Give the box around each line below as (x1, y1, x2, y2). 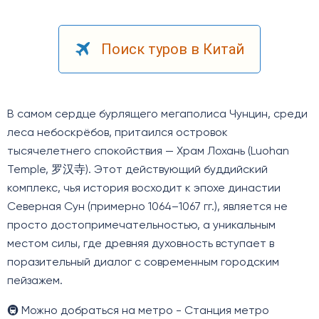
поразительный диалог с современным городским (7, 257, 279, 269)
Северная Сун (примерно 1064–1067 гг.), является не (7, 202, 288, 214)
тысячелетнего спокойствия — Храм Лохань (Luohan (7, 146, 289, 158)
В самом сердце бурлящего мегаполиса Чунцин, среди (7, 109, 308, 121)
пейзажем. (7, 276, 63, 288)
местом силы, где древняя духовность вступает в (7, 239, 274, 251)
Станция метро (184, 305, 269, 318)
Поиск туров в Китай (100, 41, 244, 58)
